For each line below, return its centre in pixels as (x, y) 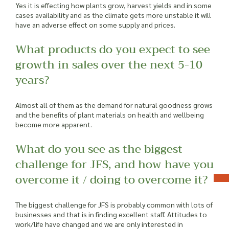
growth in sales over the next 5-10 (109, 65)
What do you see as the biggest (99, 149)
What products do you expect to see (113, 49)
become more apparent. (54, 124)
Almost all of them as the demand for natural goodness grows (114, 105)
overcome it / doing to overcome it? (111, 180)
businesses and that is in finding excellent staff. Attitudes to (111, 214)
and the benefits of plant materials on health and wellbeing (110, 114)
